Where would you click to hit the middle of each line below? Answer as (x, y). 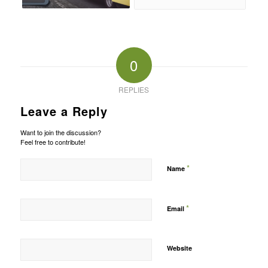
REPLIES (134, 90)
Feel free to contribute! (53, 142)
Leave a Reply (64, 111)
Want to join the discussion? (60, 133)
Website (179, 248)
